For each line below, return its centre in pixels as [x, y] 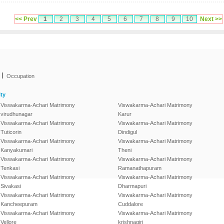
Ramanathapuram [140, 168]
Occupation [20, 76]
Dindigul [127, 132]
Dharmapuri [132, 186]
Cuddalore [130, 204]
